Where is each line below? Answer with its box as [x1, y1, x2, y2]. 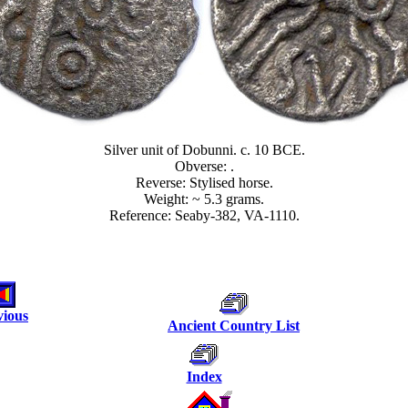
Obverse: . [174, 158, 234, 174]
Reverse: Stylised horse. [135, 175, 273, 190]
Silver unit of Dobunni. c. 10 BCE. [103, 142, 305, 158]
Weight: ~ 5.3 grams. [144, 191, 264, 207]
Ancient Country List [168, 318, 300, 333]
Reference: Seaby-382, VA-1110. [108, 208, 300, 223]
